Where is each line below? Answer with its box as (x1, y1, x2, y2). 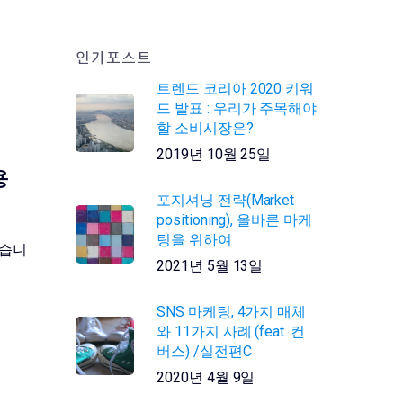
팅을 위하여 (157, 231, 232, 248)
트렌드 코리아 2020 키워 (157, 80, 314, 97)
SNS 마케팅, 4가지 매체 (157, 303, 306, 320)
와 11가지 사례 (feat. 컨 (157, 323, 305, 340)
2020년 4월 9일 (157, 369, 255, 386)
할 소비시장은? (157, 120, 254, 137)
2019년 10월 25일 (157, 146, 272, 163)
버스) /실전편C (157, 343, 252, 360)
